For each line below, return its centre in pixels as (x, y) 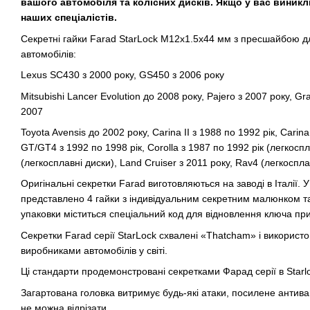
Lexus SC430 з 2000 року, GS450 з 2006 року (122, 75)
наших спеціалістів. (69, 18)
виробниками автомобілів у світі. (95, 250)
